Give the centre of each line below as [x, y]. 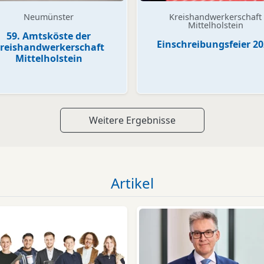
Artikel [132, 183]
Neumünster [49, 17]
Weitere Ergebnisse [132, 121]
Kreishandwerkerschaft [215, 17]
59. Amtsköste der [49, 36]
